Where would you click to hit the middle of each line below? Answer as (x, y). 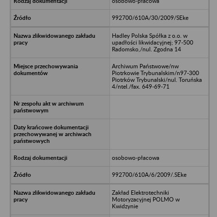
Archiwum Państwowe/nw (145, 66)
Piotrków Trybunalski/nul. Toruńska (157, 79)
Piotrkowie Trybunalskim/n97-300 (155, 73)
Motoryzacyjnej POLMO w (146, 199)
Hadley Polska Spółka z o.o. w (149, 35)
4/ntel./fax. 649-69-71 (140, 86)
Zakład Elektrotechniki (140, 192)
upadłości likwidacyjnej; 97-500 (152, 42)
